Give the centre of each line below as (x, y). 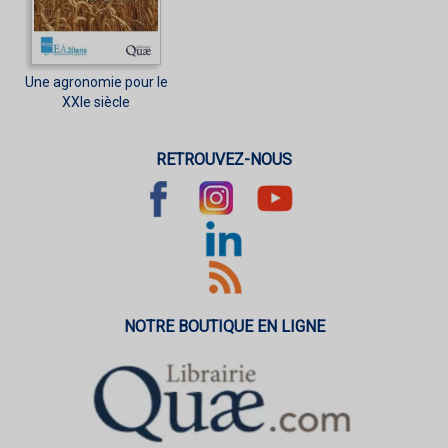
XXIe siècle (96, 101)
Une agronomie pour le (96, 81)
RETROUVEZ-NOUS (224, 159)
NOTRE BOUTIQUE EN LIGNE (224, 326)
